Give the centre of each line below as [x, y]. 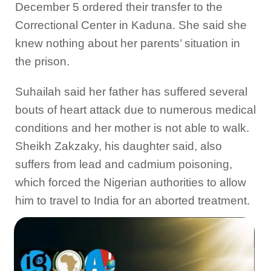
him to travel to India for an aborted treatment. [132, 201]
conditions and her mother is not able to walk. [132, 128]
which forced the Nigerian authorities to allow [131, 182]
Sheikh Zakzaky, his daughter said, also [119, 146]
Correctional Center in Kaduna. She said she [131, 25]
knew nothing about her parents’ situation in [128, 43]
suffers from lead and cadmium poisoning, [124, 164]
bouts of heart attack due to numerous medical [135, 110]
